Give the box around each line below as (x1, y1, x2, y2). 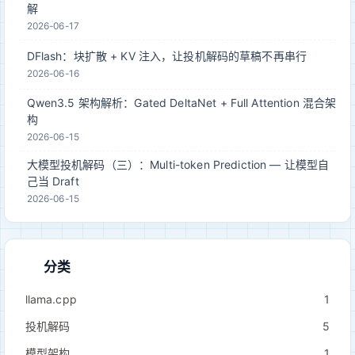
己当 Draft (26, 174, 79, 189)
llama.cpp (25, 292, 77, 306)
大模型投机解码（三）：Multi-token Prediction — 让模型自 (26, 158, 330, 172)
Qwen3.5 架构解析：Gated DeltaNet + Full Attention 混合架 (26, 96, 337, 110)
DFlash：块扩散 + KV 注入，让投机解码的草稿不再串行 (26, 48, 307, 63)
